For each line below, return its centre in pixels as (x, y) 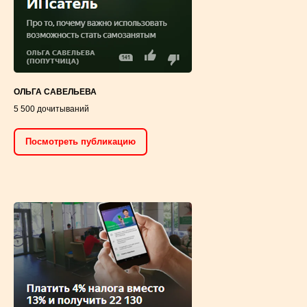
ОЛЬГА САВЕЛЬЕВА (55, 91)
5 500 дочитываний (51, 109)
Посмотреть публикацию (81, 141)
